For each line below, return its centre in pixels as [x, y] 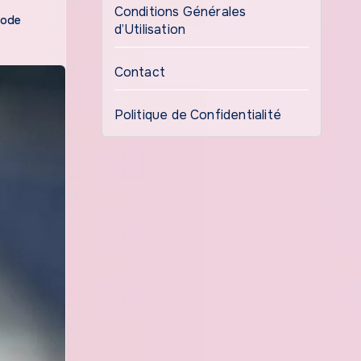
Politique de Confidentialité [198, 115]
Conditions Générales [180, 12]
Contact [139, 72]
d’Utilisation [150, 29]
